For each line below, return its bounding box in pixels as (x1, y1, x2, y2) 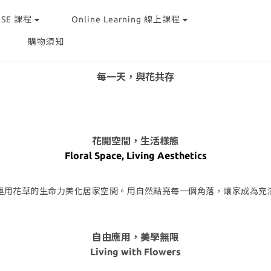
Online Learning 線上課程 (71, 14, 180, 24)
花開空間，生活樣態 (92, 135, 179, 147)
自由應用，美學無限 (92, 232, 179, 243)
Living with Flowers (90, 246, 181, 257)
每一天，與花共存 (97, 71, 174, 82)
